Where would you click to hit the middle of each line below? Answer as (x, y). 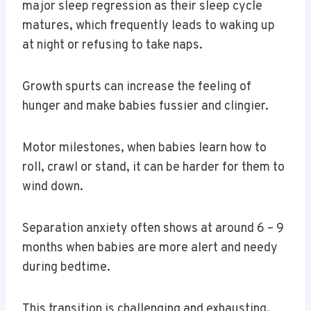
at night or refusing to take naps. (112, 46)
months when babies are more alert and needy (150, 249)
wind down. (53, 187)
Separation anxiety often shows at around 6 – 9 (153, 229)
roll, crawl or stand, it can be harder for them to (153, 168)
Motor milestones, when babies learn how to (144, 149)
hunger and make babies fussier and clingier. (145, 107)
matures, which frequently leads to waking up (149, 26)
